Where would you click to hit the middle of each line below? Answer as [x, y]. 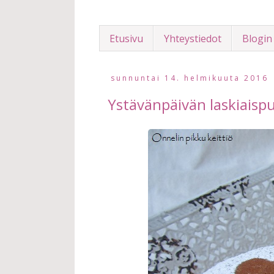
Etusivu [126, 38]
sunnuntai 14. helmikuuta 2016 [189, 78]
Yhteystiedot [193, 38]
